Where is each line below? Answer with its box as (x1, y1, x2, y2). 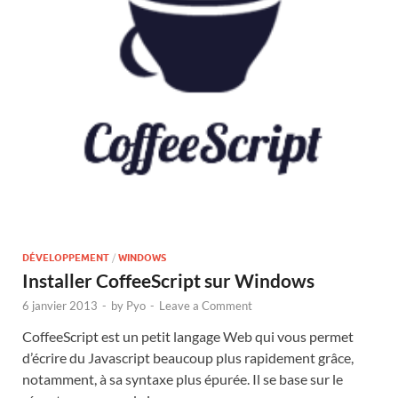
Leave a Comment (159, 298, 252, 313)
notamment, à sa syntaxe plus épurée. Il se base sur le (22, 370, 343, 387)
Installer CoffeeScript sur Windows (22, 268, 314, 291)
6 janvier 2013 (22, 298, 98, 313)
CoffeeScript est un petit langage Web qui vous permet (22, 327, 354, 345)
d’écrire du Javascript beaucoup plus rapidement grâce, (22, 348, 354, 366)
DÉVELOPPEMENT (22, 251, 109, 264)
